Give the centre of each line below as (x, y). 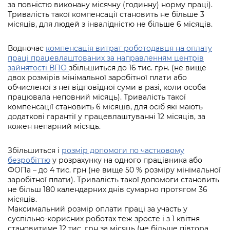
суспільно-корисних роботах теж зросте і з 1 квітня (104, 219)
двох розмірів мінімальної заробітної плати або (97, 78)
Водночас (27, 49)
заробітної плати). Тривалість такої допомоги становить (113, 180)
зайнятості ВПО (38, 68)
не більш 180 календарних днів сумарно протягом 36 (108, 190)
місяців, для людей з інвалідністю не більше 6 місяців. (110, 24)
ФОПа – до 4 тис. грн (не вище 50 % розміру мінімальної (114, 170)
